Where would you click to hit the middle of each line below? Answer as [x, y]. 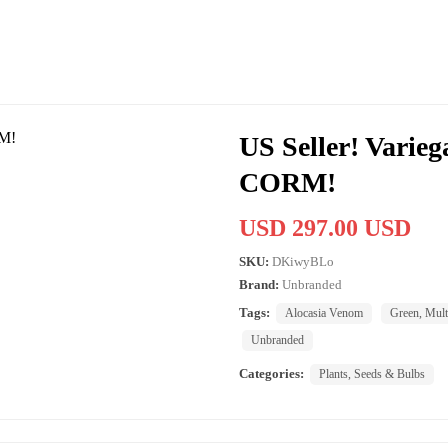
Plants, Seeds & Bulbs [372, 373]
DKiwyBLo [303, 261]
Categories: [271, 373]
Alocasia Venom [324, 312]
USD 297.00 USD [325, 227]
